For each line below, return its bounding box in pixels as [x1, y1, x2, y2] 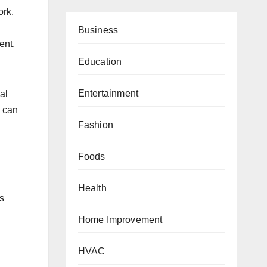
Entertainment [77, 88, 139, 98]
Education [77, 57, 122, 67]
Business [77, 25, 119, 35]
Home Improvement [77, 215, 163, 225]
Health [77, 183, 107, 193]
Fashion [77, 120, 113, 130]
